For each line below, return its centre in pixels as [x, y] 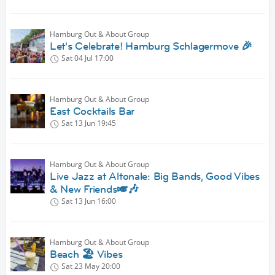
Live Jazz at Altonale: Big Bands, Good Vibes [155, 176]
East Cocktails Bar [92, 111]
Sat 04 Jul [77, 58]
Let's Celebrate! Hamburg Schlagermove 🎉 [151, 46]
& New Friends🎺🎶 [94, 189]
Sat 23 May [80, 266]
